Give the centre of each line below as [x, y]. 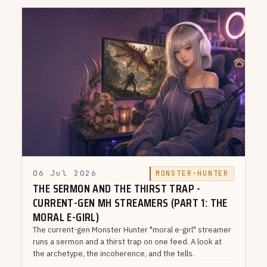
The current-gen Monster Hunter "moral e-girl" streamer [132, 229]
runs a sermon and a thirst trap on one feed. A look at [127, 241]
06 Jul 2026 [65, 173]
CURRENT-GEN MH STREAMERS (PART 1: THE [130, 202]
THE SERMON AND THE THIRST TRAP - [117, 188]
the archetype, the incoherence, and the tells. [114, 253]
